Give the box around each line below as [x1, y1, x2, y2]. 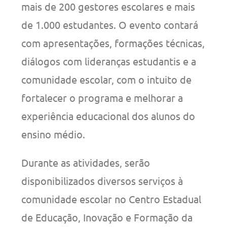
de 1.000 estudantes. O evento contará [21, 18, 199, 31]
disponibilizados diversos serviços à [21, 174, 183, 187]
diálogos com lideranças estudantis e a [21, 54, 197, 67]
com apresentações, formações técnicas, [21, 36, 205, 49]
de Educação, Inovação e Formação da [21, 210, 193, 223]
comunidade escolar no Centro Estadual [21, 192, 202, 205]
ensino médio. [21, 127, 86, 140]
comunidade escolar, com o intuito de [21, 72, 192, 86]
